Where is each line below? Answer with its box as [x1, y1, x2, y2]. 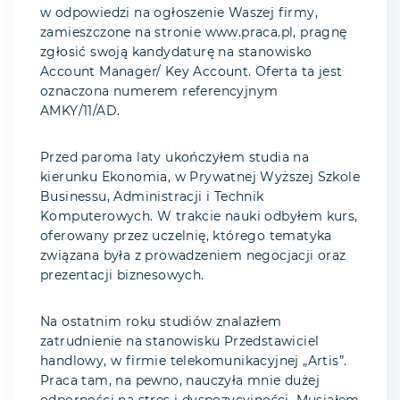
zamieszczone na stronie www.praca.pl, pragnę [40, 27, 347, 40]
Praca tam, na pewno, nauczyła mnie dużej [40, 375, 320, 388]
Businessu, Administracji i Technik [40, 191, 264, 204]
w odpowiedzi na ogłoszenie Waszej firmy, [40, 7, 318, 21]
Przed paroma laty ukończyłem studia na [40, 152, 310, 165]
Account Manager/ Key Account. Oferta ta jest [40, 66, 343, 79]
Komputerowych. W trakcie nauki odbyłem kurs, [40, 211, 358, 224]
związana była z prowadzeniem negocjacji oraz [40, 250, 346, 263]
